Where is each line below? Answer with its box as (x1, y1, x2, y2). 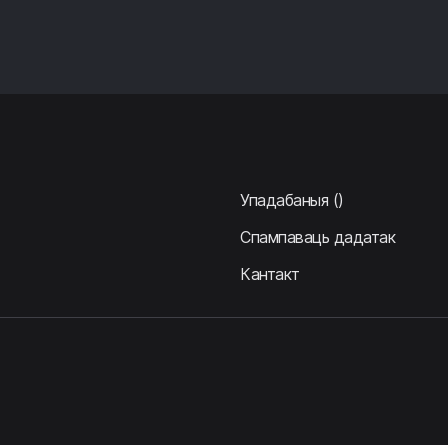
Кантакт (240, 264, 300, 284)
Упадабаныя (240, 190, 329, 210)
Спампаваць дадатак (240, 227, 396, 247)
